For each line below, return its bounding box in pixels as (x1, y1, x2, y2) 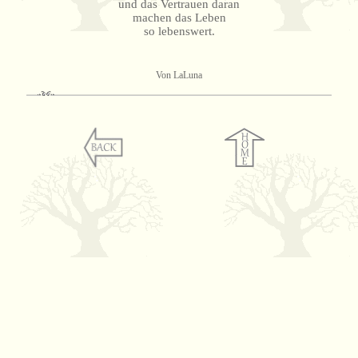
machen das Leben (132, 10, 226, 24)
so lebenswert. (143, 24, 215, 38)
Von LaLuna (156, 69, 202, 81)
